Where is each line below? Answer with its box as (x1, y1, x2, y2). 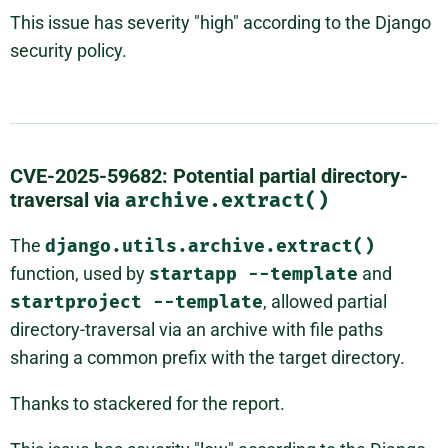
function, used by (10, 263, 149, 285)
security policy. (10, 40, 127, 62)
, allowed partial (263, 291, 387, 313)
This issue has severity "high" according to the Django (10, 12, 431, 34)
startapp (149, 263, 248, 286)
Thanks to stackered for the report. (10, 393, 285, 415)
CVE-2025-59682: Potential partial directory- (10, 164, 408, 189)
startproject (10, 291, 153, 314)
